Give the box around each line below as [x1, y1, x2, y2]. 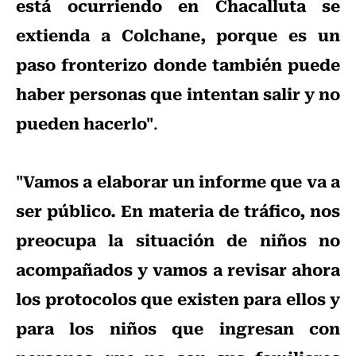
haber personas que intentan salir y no [16, 80, 340, 106]
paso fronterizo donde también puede [16, 51, 340, 77]
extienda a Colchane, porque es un [16, 21, 340, 48]
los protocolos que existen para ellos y [16, 285, 340, 311]
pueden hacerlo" [16, 110, 153, 136]
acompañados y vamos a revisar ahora [16, 256, 340, 282]
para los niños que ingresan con [16, 315, 340, 341]
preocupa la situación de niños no [16, 226, 340, 253]
